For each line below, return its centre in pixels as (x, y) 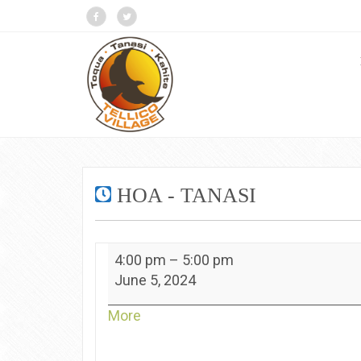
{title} (158, 335)
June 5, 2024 (155, 280)
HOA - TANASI (184, 195)
